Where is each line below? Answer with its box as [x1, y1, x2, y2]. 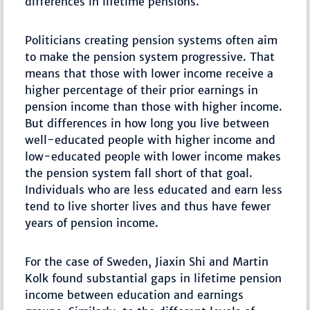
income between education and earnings [25, 287, 244, 302]
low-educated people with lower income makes [25, 149, 282, 163]
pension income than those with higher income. [25, 99, 283, 113]
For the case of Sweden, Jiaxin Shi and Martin [25, 254, 269, 268]
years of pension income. [25, 215, 159, 230]
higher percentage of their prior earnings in [25, 82, 259, 97]
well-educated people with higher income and [25, 132, 276, 147]
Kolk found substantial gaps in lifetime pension [25, 271, 282, 285]
